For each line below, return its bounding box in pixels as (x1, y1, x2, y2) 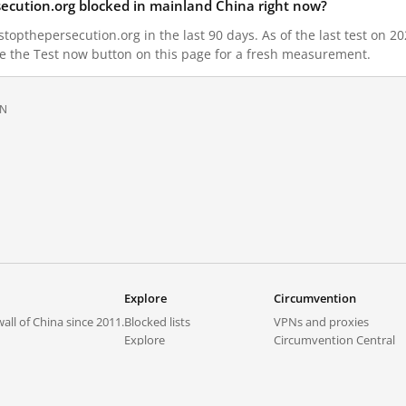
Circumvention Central (274, 332, 395, 348)
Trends (124, 350, 161, 366)
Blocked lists (124, 314, 190, 330)
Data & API (124, 386, 181, 402)
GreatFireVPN (274, 350, 347, 366)
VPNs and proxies (274, 314, 369, 330)
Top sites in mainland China (124, 368, 272, 384)
